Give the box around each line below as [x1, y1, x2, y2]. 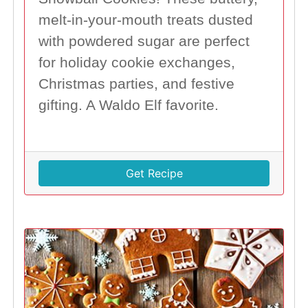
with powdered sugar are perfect [38, 33, 250, 50]
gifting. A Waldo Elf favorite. [38, 97, 219, 114]
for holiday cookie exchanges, [38, 54, 235, 71]
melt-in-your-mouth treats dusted [38, 12, 253, 29]
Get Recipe [125, 166, 183, 181]
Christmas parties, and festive [38, 76, 234, 93]
